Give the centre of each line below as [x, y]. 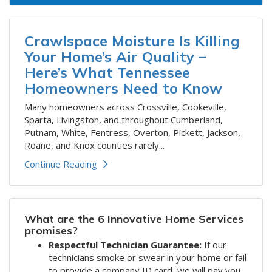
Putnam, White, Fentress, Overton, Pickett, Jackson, [132, 132]
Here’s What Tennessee [107, 72]
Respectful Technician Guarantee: [126, 244]
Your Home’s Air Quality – [115, 56]
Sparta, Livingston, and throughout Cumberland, [124, 119]
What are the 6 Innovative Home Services [134, 219]
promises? [51, 230]
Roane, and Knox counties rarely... [94, 145]
